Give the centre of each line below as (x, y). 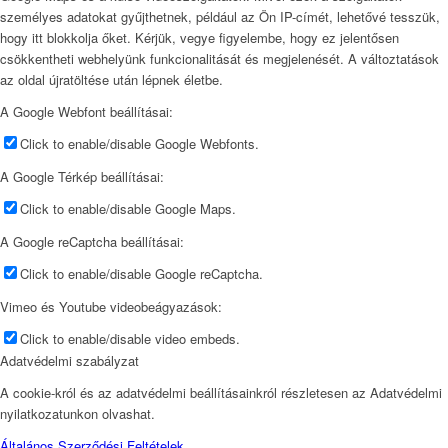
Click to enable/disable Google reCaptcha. (141, 274)
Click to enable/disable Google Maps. (128, 208)
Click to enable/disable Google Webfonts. (139, 143)
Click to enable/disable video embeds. (130, 339)
